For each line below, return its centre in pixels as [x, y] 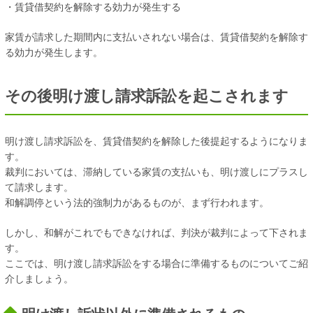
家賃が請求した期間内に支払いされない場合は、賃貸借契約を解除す [156, 37]
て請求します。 [39, 187]
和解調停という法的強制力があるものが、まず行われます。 [137, 202]
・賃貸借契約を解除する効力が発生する [93, 7]
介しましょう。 [39, 278]
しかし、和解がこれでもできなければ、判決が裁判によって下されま [156, 232]
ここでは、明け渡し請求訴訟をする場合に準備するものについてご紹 [156, 263]
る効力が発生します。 [54, 53]
